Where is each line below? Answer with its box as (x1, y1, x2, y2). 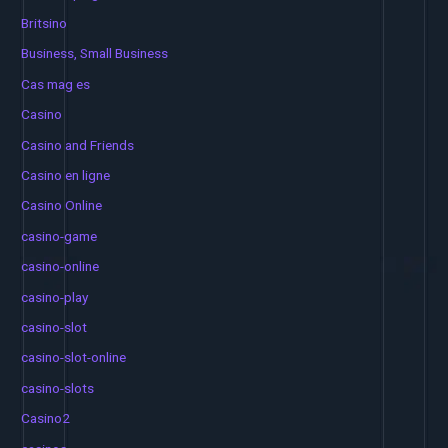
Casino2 (21, 410, 71, 427)
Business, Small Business (21, 45, 169, 62)
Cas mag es (21, 75, 91, 92)
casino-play (21, 288, 89, 305)
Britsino (21, 14, 68, 31)
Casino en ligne (21, 166, 111, 183)
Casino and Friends (21, 136, 135, 153)
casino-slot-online (21, 349, 127, 366)
